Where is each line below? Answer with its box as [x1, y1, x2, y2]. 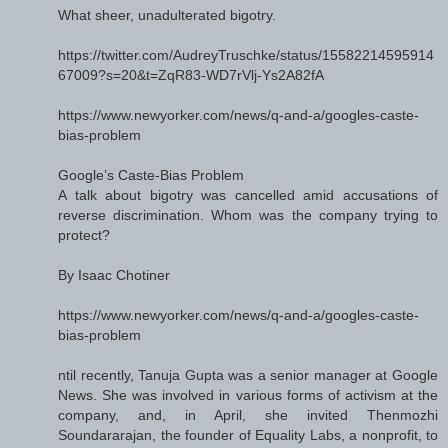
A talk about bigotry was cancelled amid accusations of [58, 187, 438, 204]
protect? [58, 227, 110, 244]
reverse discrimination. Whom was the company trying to [58, 207, 438, 224]
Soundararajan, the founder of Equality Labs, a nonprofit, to [58, 427, 438, 444]
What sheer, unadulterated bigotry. [58, 7, 276, 24]
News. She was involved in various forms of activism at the [58, 387, 438, 404]
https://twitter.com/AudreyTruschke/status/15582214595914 [58, 47, 434, 64]
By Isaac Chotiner [58, 267, 170, 284]
